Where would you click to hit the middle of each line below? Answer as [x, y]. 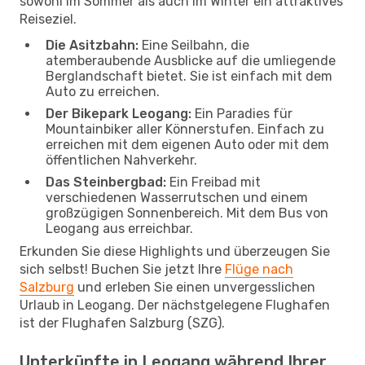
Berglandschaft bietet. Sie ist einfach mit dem [189, 76]
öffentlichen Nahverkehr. [121, 160]
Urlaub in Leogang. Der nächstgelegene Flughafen [175, 305]
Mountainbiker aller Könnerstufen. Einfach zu [185, 129]
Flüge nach [259, 269]
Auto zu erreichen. [103, 91]
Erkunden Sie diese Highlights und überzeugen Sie [175, 251]
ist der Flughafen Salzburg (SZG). [122, 323]
